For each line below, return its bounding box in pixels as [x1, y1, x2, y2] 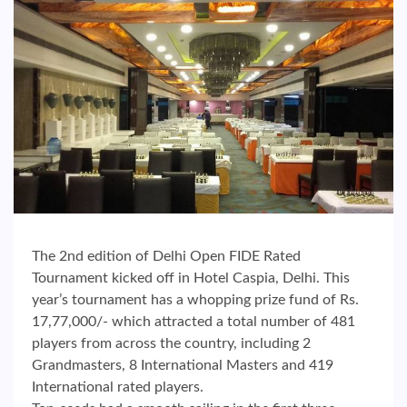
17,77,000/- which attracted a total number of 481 [32, 314, 355, 330]
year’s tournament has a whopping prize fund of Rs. [32, 293, 359, 308]
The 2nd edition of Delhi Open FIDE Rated [32, 249, 301, 264]
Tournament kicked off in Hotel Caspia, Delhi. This [32, 271, 350, 286]
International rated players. [32, 380, 203, 395]
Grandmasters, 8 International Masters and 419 [32, 358, 333, 373]
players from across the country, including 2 [32, 336, 311, 352]
